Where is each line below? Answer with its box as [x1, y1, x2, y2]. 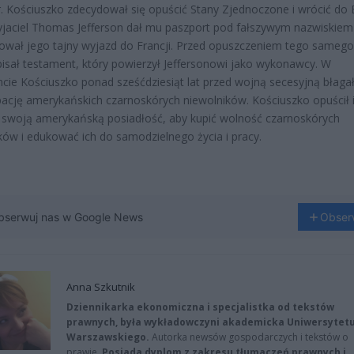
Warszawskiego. [66, 330, 152, 345]
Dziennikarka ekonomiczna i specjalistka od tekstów [66, 300, 334, 314]
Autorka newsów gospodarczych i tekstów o [152, 330, 348, 345]
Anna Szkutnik [66, 280, 135, 295]
